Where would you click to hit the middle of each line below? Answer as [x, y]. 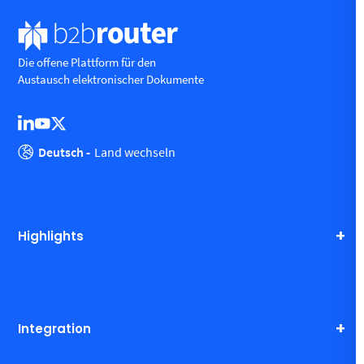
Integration [55, 328]
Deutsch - [65, 152]
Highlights [51, 236]
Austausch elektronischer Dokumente [111, 80]
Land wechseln [135, 152]
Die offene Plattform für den [87, 63]
